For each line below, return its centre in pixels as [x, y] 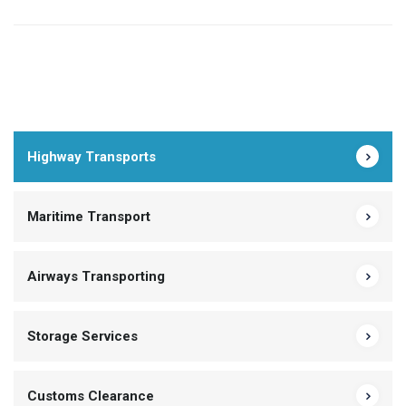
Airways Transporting [96, 277]
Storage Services [82, 337]
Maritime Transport [89, 217]
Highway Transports [92, 157]
